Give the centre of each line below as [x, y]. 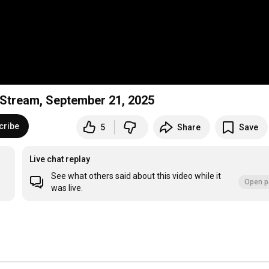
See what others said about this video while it [136, 176]
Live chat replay [60, 159]
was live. [67, 188]
